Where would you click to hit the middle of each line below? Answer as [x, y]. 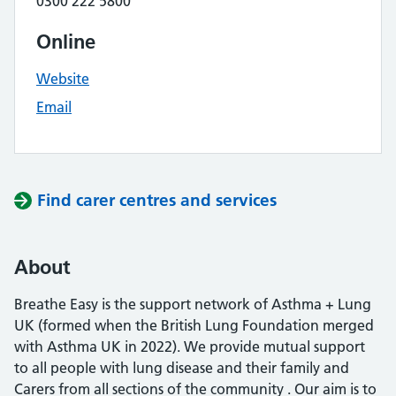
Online [66, 42]
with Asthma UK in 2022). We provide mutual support [190, 346]
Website [63, 79]
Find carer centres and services [157, 200]
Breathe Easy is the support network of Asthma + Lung [193, 304]
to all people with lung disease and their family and [182, 368]
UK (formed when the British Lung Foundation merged [194, 325]
